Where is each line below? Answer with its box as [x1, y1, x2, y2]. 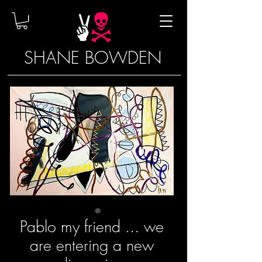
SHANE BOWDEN [24, 46, 161, 70]
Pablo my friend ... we [20, 216, 164, 237]
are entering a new [30, 235, 154, 256]
